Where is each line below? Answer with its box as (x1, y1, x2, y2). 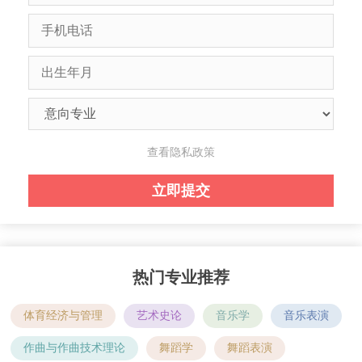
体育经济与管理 (23, 309, 103, 322)
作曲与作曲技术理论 (23, 342, 125, 355)
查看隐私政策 (147, 146, 215, 159)
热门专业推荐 (133, 268, 229, 287)
